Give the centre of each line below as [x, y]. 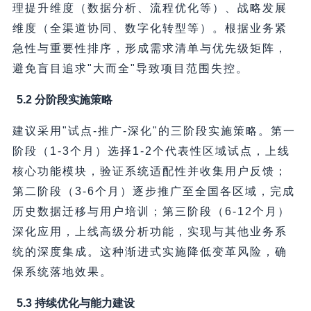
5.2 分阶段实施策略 [64, 100]
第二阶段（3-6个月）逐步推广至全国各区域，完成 [153, 192]
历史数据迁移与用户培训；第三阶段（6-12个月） [151, 212]
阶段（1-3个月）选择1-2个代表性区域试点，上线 [151, 151]
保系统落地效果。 [62, 272]
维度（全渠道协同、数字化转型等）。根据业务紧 [150, 28]
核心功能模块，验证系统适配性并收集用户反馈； [150, 171]
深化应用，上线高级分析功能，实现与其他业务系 [150, 232]
